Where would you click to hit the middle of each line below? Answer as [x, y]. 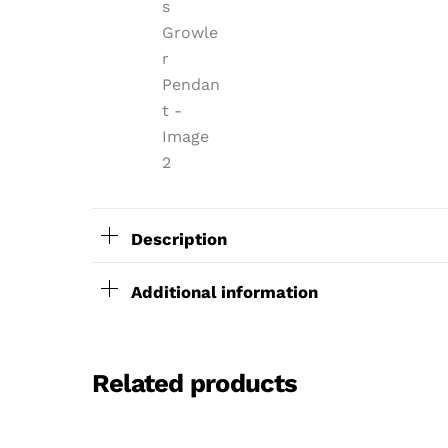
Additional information [224, 292]
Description [178, 238]
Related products [195, 382]
